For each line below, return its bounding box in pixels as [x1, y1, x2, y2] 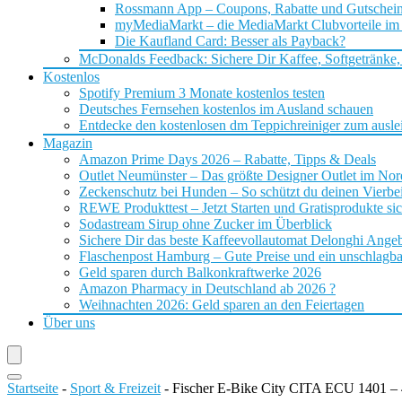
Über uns [43, 315, 95, 330]
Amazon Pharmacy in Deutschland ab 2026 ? [79, 281, 336, 296]
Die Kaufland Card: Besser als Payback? [115, 33, 345, 48]
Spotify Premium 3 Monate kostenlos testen [79, 85, 325, 100]
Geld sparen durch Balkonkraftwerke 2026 [79, 265, 321, 280]
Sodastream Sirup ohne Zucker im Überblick [79, 216, 332, 232]
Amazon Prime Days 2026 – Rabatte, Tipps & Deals [79, 152, 376, 167]
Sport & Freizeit [70, 380, 161, 396]
